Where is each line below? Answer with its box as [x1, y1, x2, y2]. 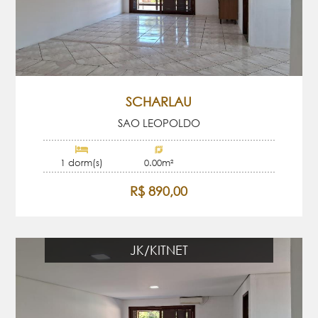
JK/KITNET [129, 241, 188, 258]
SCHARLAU [126, 94, 192, 110]
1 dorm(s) [60, 156, 104, 168]
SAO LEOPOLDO [117, 116, 200, 130]
